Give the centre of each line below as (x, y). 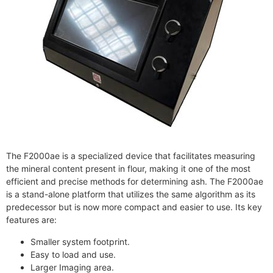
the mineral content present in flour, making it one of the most (128, 169)
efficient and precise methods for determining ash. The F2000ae (135, 182)
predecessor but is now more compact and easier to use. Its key (134, 207)
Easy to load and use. (73, 254)
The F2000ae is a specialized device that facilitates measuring (131, 156)
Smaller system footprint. (80, 241)
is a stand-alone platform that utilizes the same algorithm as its (131, 194)
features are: (31, 220)
